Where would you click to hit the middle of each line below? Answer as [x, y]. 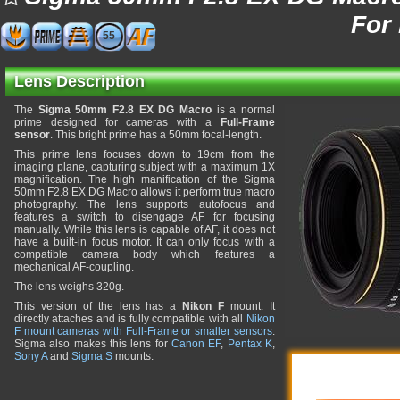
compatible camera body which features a [145, 254]
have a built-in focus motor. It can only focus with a [145, 242]
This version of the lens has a [99, 306]
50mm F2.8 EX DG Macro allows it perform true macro [145, 192]
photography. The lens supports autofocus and [145, 204]
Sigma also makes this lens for [93, 344]
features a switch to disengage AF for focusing [145, 217]
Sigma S [92, 356]
